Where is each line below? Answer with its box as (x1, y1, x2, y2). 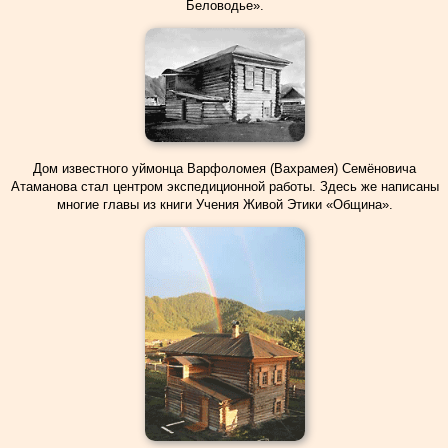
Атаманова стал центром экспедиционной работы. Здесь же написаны (10, 179, 439, 194)
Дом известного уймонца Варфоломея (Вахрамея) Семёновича (33, 161, 416, 176)
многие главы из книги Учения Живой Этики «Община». (56, 197, 393, 212)
